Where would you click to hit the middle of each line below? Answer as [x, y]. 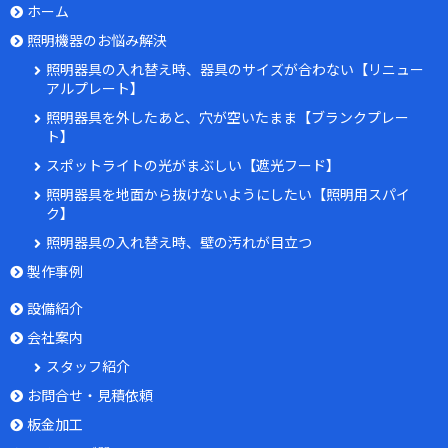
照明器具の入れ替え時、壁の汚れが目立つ [179, 242]
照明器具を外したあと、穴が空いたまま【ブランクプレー [227, 117]
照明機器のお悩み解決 [96, 40]
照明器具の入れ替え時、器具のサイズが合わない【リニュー [235, 69]
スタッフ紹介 [88, 366]
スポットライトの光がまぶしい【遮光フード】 [193, 165]
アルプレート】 [95, 88]
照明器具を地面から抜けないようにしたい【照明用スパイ [228, 194]
